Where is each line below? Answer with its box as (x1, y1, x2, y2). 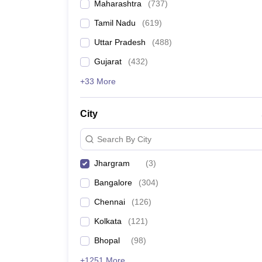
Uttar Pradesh (94, 37, 146, 47)
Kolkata (94, 216, 122, 226)
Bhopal (94, 236, 120, 245)
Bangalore (94, 178, 132, 187)
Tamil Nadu (94, 18, 136, 27)
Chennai (94, 197, 125, 206)
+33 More (80, 77, 116, 86)
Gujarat (94, 57, 122, 66)
